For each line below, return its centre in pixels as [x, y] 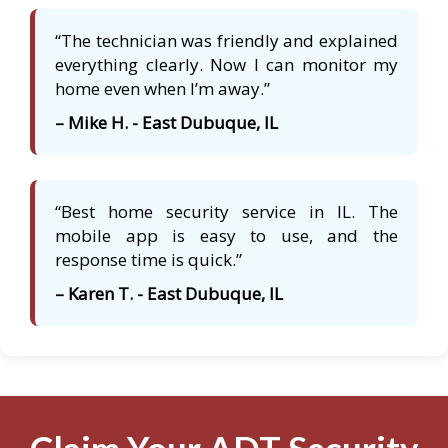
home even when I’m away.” [162, 89]
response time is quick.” [148, 260]
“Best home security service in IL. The [226, 212]
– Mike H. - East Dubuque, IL [166, 123]
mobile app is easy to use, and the [226, 236]
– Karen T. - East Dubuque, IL [169, 294]
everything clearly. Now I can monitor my [226, 65]
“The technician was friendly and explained [226, 41]
